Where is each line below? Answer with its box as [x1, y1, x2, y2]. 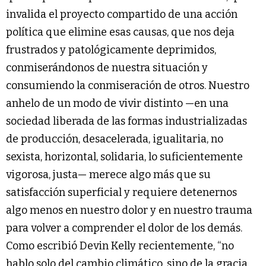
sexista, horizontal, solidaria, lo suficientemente [6, 150, 243, 163]
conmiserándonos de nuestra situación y [6, 61, 208, 74]
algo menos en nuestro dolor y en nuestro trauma [6, 203, 252, 217]
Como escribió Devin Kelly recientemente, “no [6, 239, 234, 252]
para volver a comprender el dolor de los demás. [6, 221, 242, 235]
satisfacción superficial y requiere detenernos [6, 185, 237, 199]
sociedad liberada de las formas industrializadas [6, 114, 247, 128]
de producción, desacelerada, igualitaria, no [6, 132, 223, 145]
